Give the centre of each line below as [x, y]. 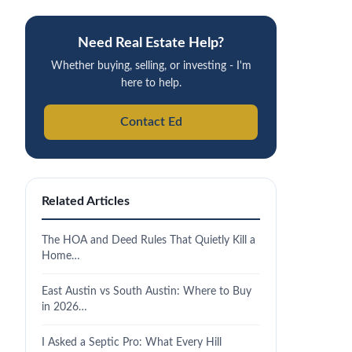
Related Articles [86, 201]
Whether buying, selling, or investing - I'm [151, 66]
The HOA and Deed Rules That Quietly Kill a [148, 240]
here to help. [151, 83]
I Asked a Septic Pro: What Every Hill [132, 342]
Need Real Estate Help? [151, 43]
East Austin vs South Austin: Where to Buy [147, 291]
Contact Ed [151, 122]
